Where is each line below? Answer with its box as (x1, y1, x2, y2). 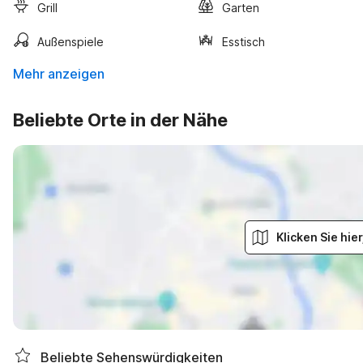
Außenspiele (37, 34, 104, 49)
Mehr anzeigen (13, 66, 105, 82)
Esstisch (222, 34, 265, 49)
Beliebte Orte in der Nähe (13, 109, 228, 130)
